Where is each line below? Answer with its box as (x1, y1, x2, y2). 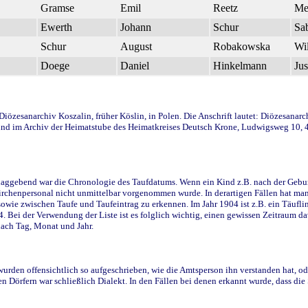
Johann (120, 21, 151, 33)
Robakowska (213, 40, 270, 52)
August (120, 40, 152, 52)
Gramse (41, 1, 74, 14)
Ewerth (41, 21, 72, 33)
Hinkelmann (213, 59, 267, 71)
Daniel (120, 59, 149, 71)
